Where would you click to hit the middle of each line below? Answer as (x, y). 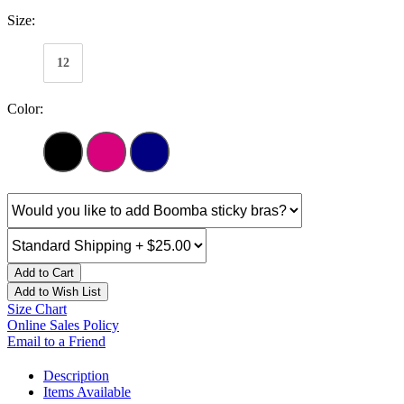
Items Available (87, 392)
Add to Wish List (58, 292)
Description (76, 376)
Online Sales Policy (63, 326)
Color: (25, 109)
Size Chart (37, 309)
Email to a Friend (56, 342)
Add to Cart (44, 273)
